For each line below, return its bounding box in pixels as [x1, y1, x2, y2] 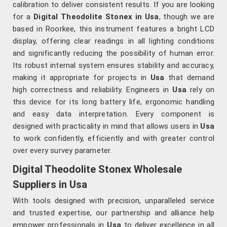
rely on [186, 85, 214, 95]
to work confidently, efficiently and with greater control [13, 134, 214, 143]
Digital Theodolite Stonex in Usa [33, 12, 159, 22]
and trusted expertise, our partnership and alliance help [13, 208, 214, 218]
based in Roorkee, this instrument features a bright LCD [13, 24, 214, 34]
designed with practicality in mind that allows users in [13, 122, 201, 131]
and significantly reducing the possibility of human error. [13, 49, 214, 58]
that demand [164, 73, 214, 83]
